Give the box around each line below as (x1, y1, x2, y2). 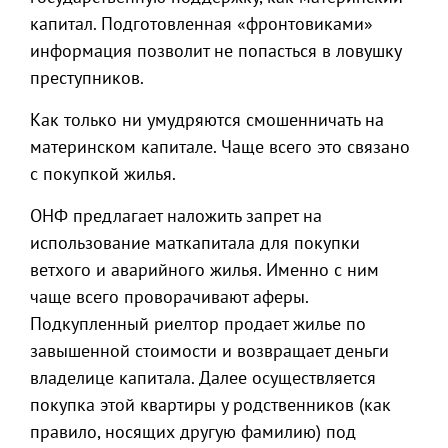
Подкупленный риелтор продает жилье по (30, 312, 366, 335)
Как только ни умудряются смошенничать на (30, 108, 384, 131)
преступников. (30, 66, 144, 89)
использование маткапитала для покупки (30, 231, 360, 254)
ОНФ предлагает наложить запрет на (30, 204, 322, 227)
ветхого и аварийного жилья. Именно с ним (30, 258, 379, 281)
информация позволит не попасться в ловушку (30, 39, 401, 62)
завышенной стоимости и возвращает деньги (30, 339, 389, 362)
